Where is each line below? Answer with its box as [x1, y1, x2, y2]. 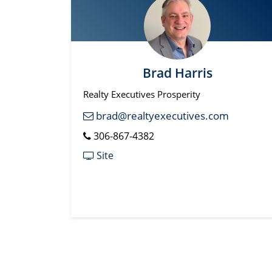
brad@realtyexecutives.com [93, 108, 229, 123]
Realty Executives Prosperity [83, 87, 200, 100]
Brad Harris [142, 64, 212, 81]
